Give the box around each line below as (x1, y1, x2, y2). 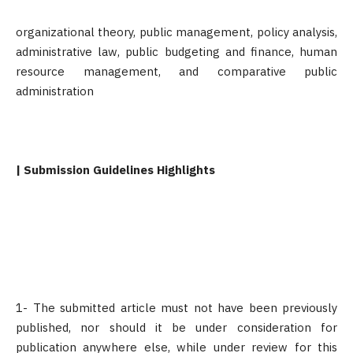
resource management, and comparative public (16, 64, 337, 79)
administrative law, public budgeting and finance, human (16, 44, 337, 59)
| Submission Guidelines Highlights (16, 162, 215, 177)
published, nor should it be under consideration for (16, 320, 337, 335)
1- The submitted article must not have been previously (16, 300, 337, 315)
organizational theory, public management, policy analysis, (16, 24, 337, 39)
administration (16, 84, 94, 98)
